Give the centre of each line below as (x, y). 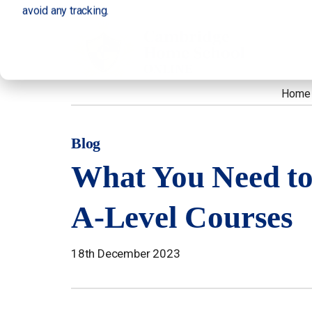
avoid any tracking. (66, 10)
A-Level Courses (182, 217)
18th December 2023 (126, 253)
